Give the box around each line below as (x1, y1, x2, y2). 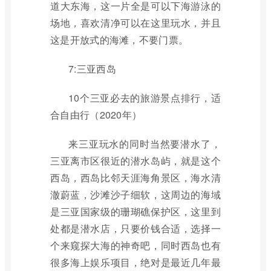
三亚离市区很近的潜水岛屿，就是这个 (50, 154, 221, 168)
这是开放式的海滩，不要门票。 (50, 33, 189, 47)
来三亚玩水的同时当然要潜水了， (68, 137, 221, 151)
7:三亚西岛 (68, 62, 116, 76)
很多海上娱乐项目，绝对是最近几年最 (50, 255, 221, 269)
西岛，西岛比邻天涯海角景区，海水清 (50, 171, 221, 184)
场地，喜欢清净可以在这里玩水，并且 (50, 16, 221, 30)
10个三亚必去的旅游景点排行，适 (68, 91, 221, 105)
